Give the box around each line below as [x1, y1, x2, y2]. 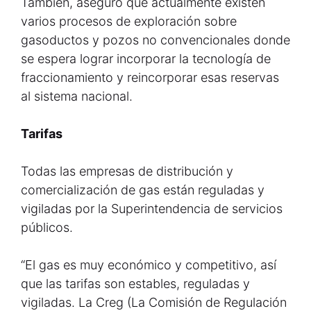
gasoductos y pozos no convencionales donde [21, 33, 290, 47]
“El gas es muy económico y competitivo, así [21, 258, 276, 272]
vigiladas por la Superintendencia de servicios [21, 201, 283, 216]
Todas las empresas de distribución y [21, 164, 233, 178]
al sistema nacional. [21, 89, 133, 103]
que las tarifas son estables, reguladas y [21, 276, 250, 291]
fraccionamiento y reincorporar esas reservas [21, 70, 279, 85]
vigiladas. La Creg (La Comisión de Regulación [21, 295, 287, 310]
